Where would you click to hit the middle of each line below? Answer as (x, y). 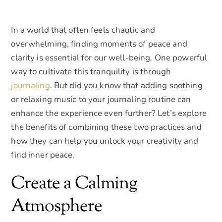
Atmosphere (56, 207)
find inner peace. (43, 155)
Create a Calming (74, 184)
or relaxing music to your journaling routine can (101, 99)
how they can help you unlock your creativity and (105, 141)
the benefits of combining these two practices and (106, 127)
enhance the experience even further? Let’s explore (109, 113)
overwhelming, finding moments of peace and (99, 44)
